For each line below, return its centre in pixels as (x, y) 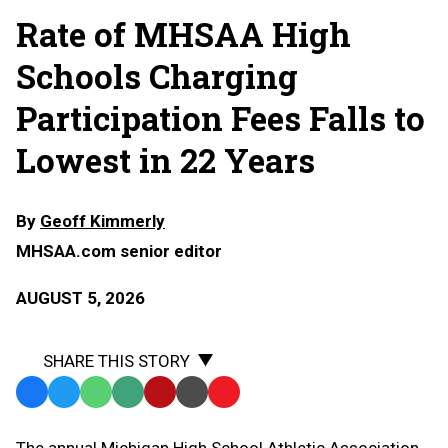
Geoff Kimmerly (102, 221)
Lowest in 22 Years (165, 160)
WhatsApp (120, 393)
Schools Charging (157, 76)
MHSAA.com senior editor (119, 251)
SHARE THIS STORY (116, 361)
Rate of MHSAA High (183, 34)
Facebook (54, 393)
